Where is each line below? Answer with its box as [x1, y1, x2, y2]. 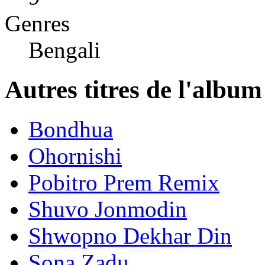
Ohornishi [28, 143, 122, 169]
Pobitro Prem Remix [28, 169, 219, 195]
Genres [5, 10, 70, 36]
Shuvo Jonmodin [28, 196, 187, 222]
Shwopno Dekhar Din [28, 222, 232, 248]
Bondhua [28, 116, 113, 142]
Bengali [28, 37, 101, 63]
